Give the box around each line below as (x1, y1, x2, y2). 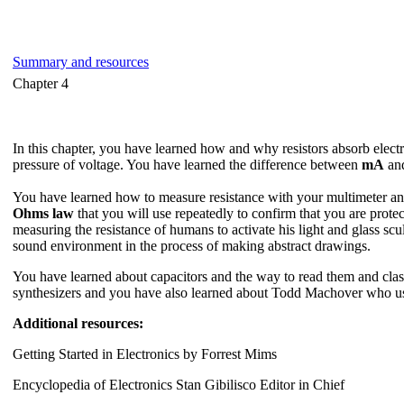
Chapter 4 (13, 76, 69, 92)
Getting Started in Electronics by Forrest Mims (13, 346, 277, 363)
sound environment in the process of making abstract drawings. (13, 238, 371, 254)
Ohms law (13, 206, 74, 222)
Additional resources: (13, 316, 143, 332)
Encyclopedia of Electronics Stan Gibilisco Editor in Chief (13, 377, 344, 393)
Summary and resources (13, 54, 149, 70)
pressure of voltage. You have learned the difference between (13, 157, 362, 173)
